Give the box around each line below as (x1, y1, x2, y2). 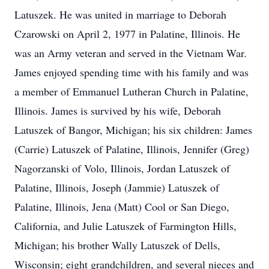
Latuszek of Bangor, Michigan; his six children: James (14, 122, 252, 137)
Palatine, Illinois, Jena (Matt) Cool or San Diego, (14, 199, 229, 214)
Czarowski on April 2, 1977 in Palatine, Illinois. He (14, 26, 240, 41)
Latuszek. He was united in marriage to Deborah (14, 7, 226, 22)
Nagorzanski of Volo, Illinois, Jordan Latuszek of (14, 161, 230, 175)
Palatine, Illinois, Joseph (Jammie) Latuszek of (14, 180, 219, 195)
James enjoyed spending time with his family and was (14, 65, 249, 79)
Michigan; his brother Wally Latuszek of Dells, (14, 238, 220, 252)
